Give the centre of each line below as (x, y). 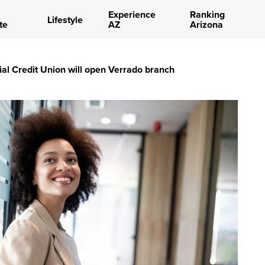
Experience (132, 14)
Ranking (207, 14)
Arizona (206, 25)
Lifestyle (65, 20)
